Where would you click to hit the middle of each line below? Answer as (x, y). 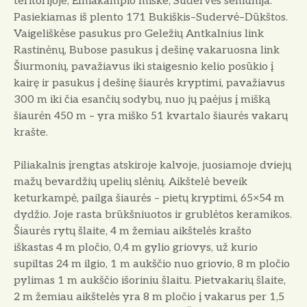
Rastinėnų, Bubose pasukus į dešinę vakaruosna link (147, 51)
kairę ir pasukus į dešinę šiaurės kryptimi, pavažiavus (149, 84)
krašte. (31, 133)
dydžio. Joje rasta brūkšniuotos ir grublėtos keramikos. (153, 215)
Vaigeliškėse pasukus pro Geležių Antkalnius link (139, 34)
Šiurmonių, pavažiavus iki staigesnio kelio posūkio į (144, 67)
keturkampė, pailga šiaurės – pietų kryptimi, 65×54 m (149, 199)
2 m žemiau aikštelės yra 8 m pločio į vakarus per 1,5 (149, 297)
